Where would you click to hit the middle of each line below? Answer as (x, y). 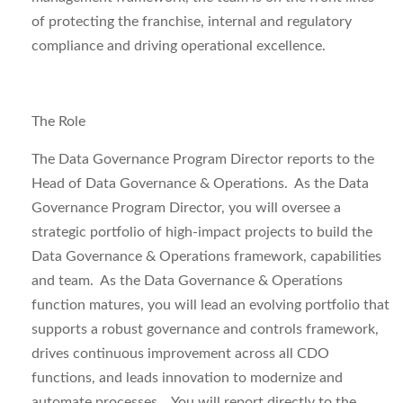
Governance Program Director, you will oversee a (186, 208)
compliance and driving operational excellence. (179, 46)
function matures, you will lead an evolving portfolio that (210, 305)
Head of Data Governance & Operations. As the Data (200, 184)
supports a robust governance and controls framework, (205, 329)
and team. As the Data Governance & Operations (187, 281)
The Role (58, 121)
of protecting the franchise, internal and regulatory (192, 22)
